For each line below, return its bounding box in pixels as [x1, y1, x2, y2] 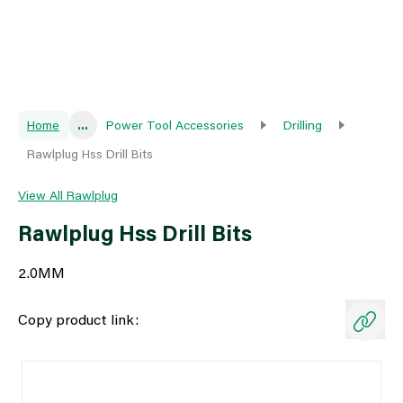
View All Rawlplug [18, 186, 118, 203]
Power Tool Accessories [106, 116, 244, 133]
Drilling [283, 116, 322, 133]
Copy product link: [18, 309, 139, 328]
